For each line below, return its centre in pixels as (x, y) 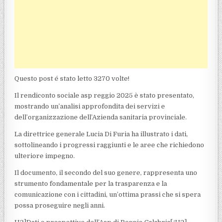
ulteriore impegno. (45, 156)
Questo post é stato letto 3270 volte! (72, 78)
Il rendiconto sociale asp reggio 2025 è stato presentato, (105, 95)
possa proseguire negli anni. (60, 205)
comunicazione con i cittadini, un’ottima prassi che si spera (108, 194)
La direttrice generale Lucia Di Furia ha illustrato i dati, (101, 134)
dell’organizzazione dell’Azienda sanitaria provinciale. (101, 117)
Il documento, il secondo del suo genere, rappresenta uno (106, 172)
